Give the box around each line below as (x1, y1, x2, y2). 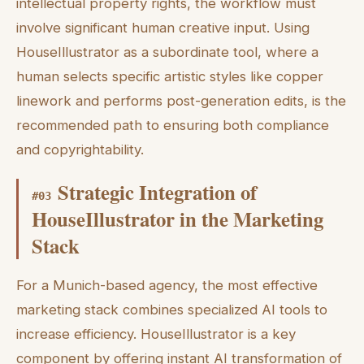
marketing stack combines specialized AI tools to (16, 301, 327, 318)
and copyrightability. (16, 141, 144, 158)
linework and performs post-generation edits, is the (16, 93, 346, 110)
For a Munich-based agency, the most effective (16, 276, 318, 293)
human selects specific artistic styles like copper (16, 68, 323, 85)
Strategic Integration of (58, 176, 257, 206)
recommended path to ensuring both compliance (16, 117, 329, 134)
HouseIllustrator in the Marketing (32, 203, 323, 233)
